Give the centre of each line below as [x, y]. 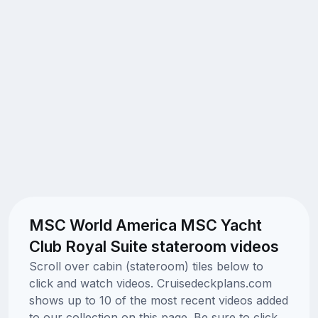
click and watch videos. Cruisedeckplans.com [150, 283]
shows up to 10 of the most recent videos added [158, 300]
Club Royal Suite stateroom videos [154, 246]
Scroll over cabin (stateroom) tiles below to [146, 266]
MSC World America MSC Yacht [145, 225]
